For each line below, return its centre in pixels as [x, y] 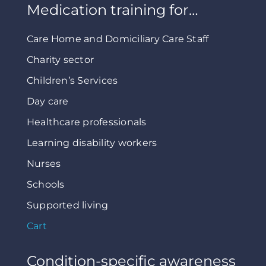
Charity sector [60, 60]
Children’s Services [72, 81]
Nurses [44, 164]
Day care [47, 102]
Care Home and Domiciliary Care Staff [118, 39]
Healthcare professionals [86, 122]
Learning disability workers [92, 143]
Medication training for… [112, 10]
